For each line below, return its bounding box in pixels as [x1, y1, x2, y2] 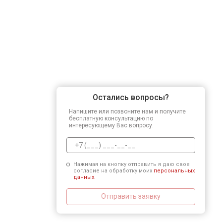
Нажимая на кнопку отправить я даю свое [73, 161, 190, 167]
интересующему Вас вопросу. [69, 121, 154, 129]
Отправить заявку [101, 192, 161, 200]
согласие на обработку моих [73, 167, 154, 174]
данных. [73, 173, 96, 180]
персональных [153, 167, 195, 174]
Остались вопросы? [93, 92, 169, 102]
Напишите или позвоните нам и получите [69, 108, 186, 115]
